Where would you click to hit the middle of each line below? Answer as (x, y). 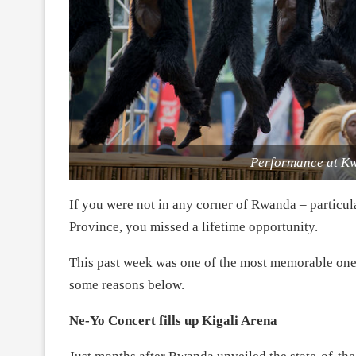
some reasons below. (127, 284)
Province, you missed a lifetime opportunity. (193, 226)
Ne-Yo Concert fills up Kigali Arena (173, 320)
